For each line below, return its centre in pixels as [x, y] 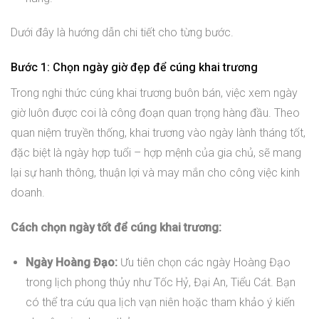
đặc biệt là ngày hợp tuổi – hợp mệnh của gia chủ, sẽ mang [156, 153]
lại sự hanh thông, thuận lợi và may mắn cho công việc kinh [155, 173]
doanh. [28, 193]
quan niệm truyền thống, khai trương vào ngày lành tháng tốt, [158, 133]
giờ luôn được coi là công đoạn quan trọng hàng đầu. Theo [155, 113]
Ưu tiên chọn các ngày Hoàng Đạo [204, 262]
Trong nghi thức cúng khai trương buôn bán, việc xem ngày [154, 93]
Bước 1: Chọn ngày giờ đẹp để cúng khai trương [134, 68]
